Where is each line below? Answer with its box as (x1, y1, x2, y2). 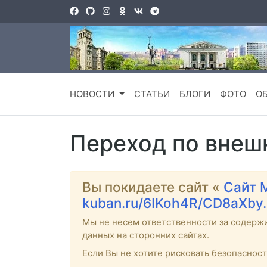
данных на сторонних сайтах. (82, 229, 209, 241)
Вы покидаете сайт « (82, 179, 223, 195)
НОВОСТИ (70, 88, 117, 100)
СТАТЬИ (133, 88, 170, 100)
